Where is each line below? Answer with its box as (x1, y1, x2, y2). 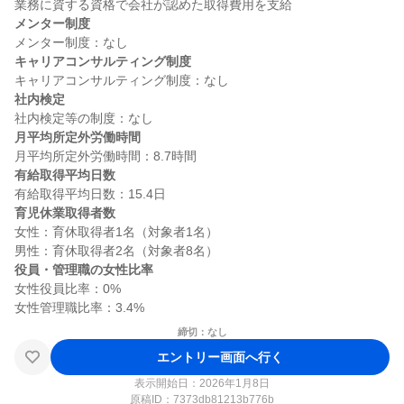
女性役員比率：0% (14, 281, 121, 296)
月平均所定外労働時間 (14, 130, 141, 144)
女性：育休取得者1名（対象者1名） (14, 225, 218, 239)
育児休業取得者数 (14, 206, 115, 220)
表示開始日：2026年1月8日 (134, 377, 270, 390)
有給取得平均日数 (14, 168, 115, 182)
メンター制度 (14, 16, 90, 31)
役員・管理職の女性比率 (14, 262, 153, 277)
